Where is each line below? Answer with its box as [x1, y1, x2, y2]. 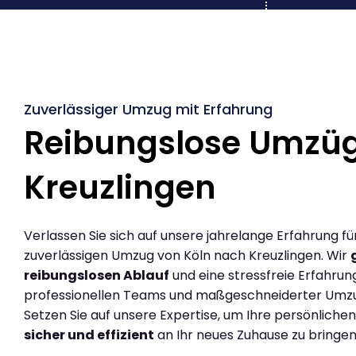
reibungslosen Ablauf [24, 265, 169, 284]
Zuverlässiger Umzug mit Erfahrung [24, 99, 273, 119]
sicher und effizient [24, 325, 154, 344]
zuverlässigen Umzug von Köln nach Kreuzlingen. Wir [24, 246, 350, 265]
